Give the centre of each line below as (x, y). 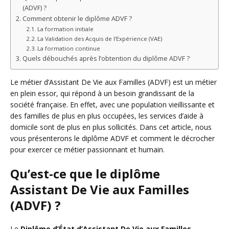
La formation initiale (66, 29)
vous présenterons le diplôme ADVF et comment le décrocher (112, 138)
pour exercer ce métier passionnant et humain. (87, 149)
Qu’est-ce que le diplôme (85, 173)
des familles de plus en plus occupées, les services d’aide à (107, 116)
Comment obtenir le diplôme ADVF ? (77, 18)
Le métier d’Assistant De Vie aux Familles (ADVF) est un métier (113, 82)
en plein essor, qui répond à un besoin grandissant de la (102, 93)
